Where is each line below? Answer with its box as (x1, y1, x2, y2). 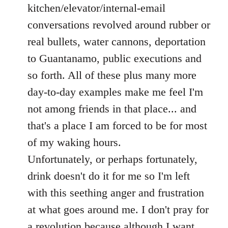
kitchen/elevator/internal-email (27, 2, 165, 14)
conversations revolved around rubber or (27, 18, 210, 31)
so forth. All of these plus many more (27, 69, 196, 81)
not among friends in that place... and (27, 102, 196, 115)
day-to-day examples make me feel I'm (27, 85, 203, 98)
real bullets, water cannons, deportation (27, 35, 206, 48)
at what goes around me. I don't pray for (27, 203, 209, 216)
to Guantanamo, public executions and (27, 52, 202, 65)
